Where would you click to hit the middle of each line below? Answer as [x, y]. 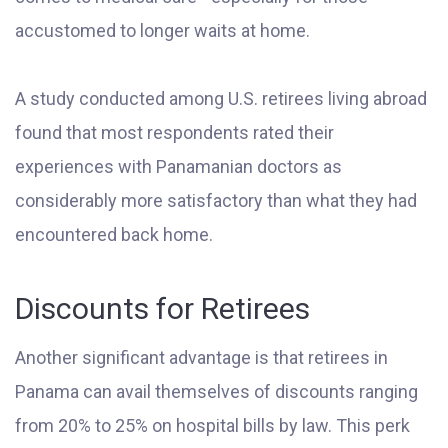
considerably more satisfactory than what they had [216, 200]
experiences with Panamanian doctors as [178, 166]
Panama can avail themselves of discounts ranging [216, 391]
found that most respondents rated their [174, 132]
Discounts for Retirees [162, 308]
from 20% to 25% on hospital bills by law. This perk [212, 425]
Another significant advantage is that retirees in [201, 357]
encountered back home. [114, 234]
